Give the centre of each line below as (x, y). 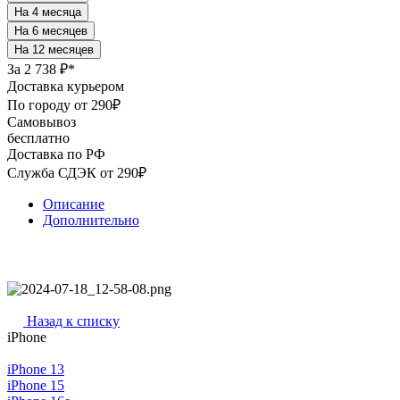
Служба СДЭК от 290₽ (77, 172)
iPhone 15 (36, 386)
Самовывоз (42, 121)
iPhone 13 (36, 370)
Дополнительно (91, 220)
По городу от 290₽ (64, 104)
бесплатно (38, 137)
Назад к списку (73, 321)
